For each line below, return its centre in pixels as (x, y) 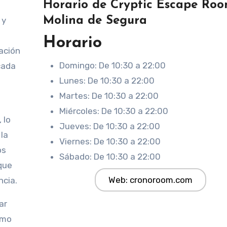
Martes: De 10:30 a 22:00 (109, 96)
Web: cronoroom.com (151, 180)
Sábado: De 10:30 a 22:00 (110, 157)
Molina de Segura (95, 21)
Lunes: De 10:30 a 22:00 (107, 81)
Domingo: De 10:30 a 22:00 (113, 65)
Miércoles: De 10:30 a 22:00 (114, 111)
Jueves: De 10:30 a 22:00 (110, 126)
